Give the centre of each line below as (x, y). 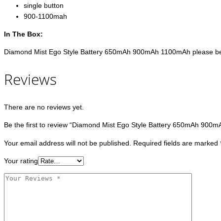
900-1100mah (45, 17)
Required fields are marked (177, 143)
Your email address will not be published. (68, 143)
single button (44, 6)
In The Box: (23, 34)
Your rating (21, 161)
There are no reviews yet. (44, 107)
